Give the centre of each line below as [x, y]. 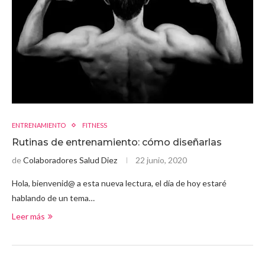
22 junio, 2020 [161, 160]
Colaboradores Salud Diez [70, 160]
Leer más [28, 216]
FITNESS [95, 125]
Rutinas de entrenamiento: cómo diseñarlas [117, 143]
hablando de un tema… [53, 198]
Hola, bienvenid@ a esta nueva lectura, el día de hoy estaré [119, 183]
